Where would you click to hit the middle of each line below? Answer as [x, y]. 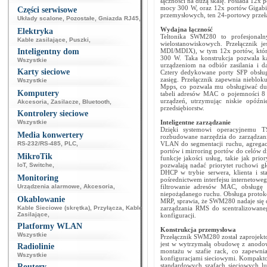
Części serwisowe [47, 10]
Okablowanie [41, 199]
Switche [41, 165]
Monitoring [38, 178]
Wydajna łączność [186, 29]
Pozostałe [80, 18]
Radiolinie [36, 246]
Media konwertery [50, 135]
